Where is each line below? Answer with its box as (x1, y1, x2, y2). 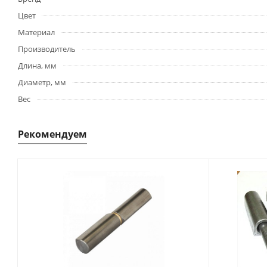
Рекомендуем (18, 128, 87, 141)
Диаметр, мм (18, 77, 66, 88)
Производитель (18, 44, 76, 54)
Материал (18, 27, 55, 38)
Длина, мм (18, 60, 57, 71)
